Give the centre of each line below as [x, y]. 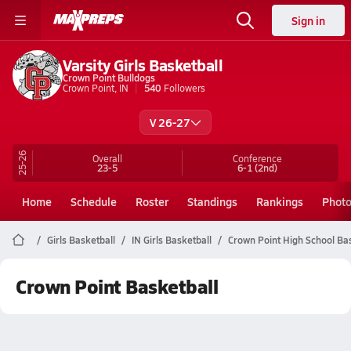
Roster [152, 201]
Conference [258, 158]
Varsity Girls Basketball [143, 65]
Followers [185, 87]
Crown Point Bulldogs [109, 77]
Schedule [94, 201]
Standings [212, 201]
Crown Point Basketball [117, 286]
